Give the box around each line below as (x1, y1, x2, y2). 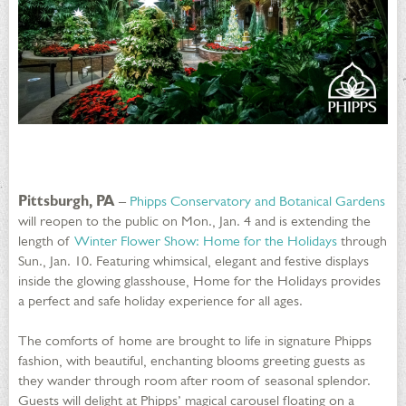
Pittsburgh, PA (18, 192, 115, 210)
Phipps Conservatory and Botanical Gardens (130, 192, 385, 210)
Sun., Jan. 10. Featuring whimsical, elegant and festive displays (18, 252, 369, 270)
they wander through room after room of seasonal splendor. (18, 372, 371, 390)
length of (18, 232, 74, 250)
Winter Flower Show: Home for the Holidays (74, 232, 337, 250)
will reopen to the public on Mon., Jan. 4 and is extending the (18, 212, 371, 230)
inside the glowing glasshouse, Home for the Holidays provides (18, 272, 381, 290)
